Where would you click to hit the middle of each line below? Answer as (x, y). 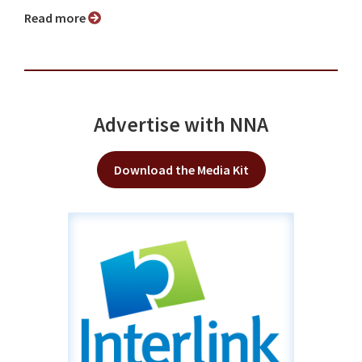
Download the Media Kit (181, 170)
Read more (60, 18)
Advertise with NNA (181, 125)
